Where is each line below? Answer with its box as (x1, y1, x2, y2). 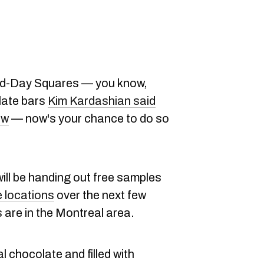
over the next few (54, 189, 146, 202)
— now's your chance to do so (9, 112, 169, 125)
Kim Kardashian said (48, 94, 156, 107)
